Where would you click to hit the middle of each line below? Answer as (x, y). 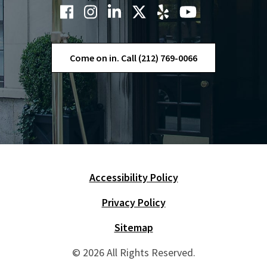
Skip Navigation (70, 183)
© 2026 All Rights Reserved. (133, 252)
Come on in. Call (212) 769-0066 (133, 58)
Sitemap (133, 227)
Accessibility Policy (133, 177)
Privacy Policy (133, 202)
